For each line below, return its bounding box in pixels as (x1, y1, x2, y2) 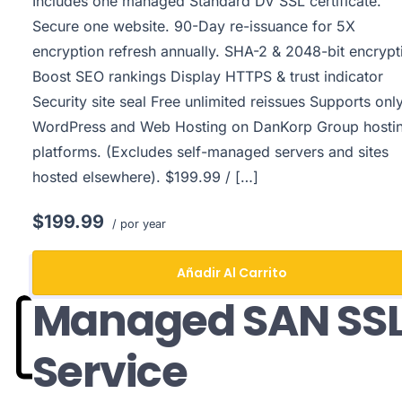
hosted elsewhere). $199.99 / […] (32, 168, 259, 186)
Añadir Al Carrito (176, 264, 287, 282)
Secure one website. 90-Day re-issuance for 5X (32, 17, 356, 35)
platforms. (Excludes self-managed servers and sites (32, 143, 389, 161)
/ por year (109, 217, 167, 231)
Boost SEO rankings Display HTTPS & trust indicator (32, 67, 384, 85)
